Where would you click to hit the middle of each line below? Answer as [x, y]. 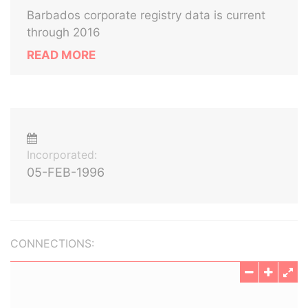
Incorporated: [62, 155]
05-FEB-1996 [66, 172]
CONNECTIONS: [52, 243]
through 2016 [64, 32]
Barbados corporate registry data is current [146, 15]
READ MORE [61, 55]
